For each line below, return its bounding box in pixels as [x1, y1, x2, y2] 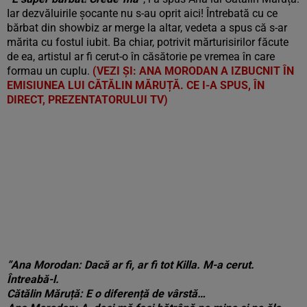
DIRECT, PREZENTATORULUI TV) [7, 93, 168, 106]
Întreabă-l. [7, 273, 59, 286]
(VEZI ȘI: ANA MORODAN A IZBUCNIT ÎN [93, 64, 294, 77]
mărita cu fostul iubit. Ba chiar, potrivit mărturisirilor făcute [7, 36, 288, 49]
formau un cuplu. [7, 64, 93, 77]
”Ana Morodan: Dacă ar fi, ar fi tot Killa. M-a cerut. [7, 258, 254, 271]
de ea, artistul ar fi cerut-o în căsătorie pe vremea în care [7, 50, 275, 63]
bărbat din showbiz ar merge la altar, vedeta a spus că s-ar [7, 21, 287, 34]
